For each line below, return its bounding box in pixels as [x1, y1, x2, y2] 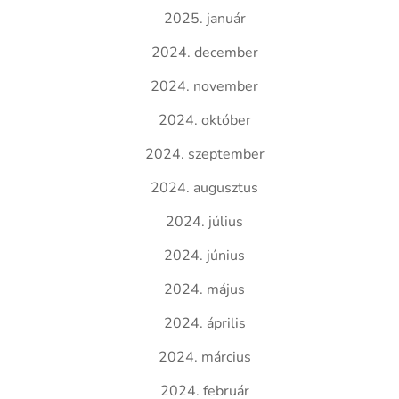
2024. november [151, 77, 259, 96]
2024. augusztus [151, 178, 259, 198]
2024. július [166, 212, 244, 232]
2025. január [163, 9, 246, 28]
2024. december [151, 43, 258, 62]
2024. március [158, 347, 251, 367]
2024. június [164, 246, 246, 265]
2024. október [158, 110, 251, 130]
